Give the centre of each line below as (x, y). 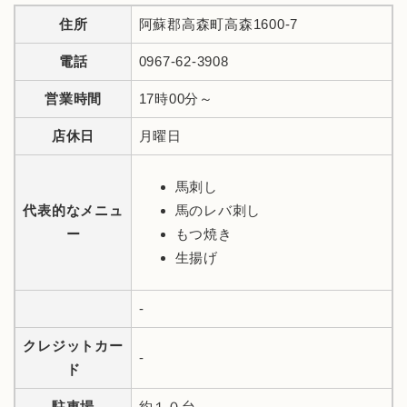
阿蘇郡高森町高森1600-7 (218, 25)
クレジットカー (73, 346)
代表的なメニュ (73, 211)
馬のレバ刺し (218, 211)
